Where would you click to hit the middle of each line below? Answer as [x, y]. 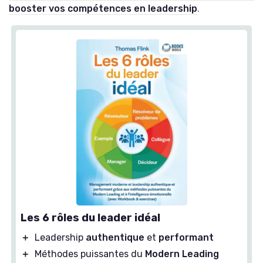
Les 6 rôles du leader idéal [90, 218]
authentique [115, 238]
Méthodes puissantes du [90, 254]
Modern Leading [182, 254]
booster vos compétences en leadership [103, 8]
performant [186, 238]
